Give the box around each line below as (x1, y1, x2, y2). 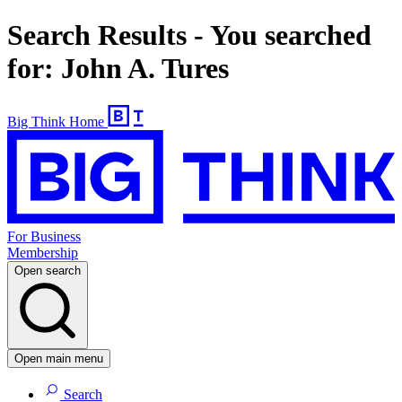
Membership (7, 245, 78, 261)
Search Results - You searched (7, 19, 371, 52)
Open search (14, 264, 81, 278)
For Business (7, 229, 81, 245)
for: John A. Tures (7, 52, 229, 85)
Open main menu (14, 352, 103, 366)
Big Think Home (7, 113, 104, 129)
